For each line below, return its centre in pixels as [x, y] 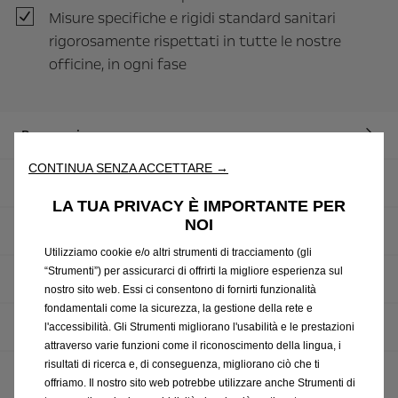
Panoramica [57, 135]
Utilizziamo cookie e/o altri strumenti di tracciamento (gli [178, 252]
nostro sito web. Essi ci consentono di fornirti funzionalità [180, 289]
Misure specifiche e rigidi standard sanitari [192, 18]
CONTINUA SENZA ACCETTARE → [128, 167]
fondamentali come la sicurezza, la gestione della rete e [179, 308]
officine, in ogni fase [117, 64]
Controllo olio [64, 327]
